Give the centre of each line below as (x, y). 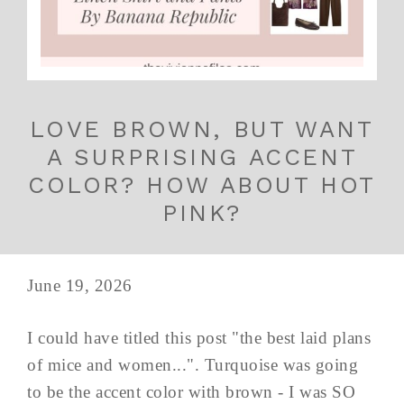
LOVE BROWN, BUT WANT (202, 129)
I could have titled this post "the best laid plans (199, 338)
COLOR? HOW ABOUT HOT (202, 185)
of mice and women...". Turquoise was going (193, 365)
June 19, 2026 (80, 286)
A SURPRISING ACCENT (202, 157)
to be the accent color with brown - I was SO (191, 392)
